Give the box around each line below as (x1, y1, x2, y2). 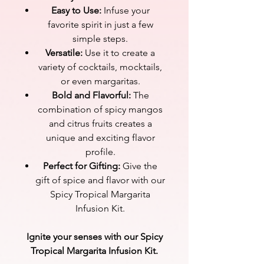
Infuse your (101, 4, 150, 16)
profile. (85, 146, 115, 157)
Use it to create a (82, 47, 155, 58)
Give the (120, 160, 157, 171)
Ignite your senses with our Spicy (26, 230, 163, 242)
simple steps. (72, 32, 128, 44)
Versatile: (45, 47, 82, 58)
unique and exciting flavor (45, 131, 155, 143)
